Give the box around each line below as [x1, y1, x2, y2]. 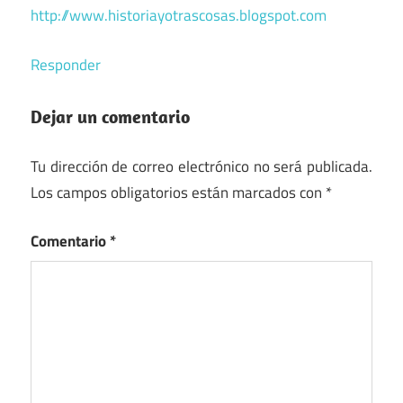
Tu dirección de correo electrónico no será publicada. [31, 154, 372, 178]
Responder [31, 52, 101, 76]
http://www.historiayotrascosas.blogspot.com [31, 4, 327, 28]
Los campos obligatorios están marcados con [31, 180, 326, 204]
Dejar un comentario [31, 105, 190, 129]
